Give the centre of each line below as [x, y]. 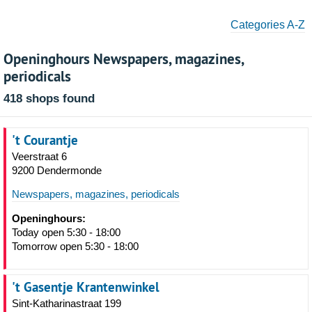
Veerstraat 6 [39, 156]
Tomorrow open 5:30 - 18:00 [75, 246]
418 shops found [49, 99]
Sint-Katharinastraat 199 [67, 303]
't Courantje [45, 140]
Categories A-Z [268, 25]
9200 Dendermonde [57, 170]
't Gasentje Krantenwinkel [86, 287]
